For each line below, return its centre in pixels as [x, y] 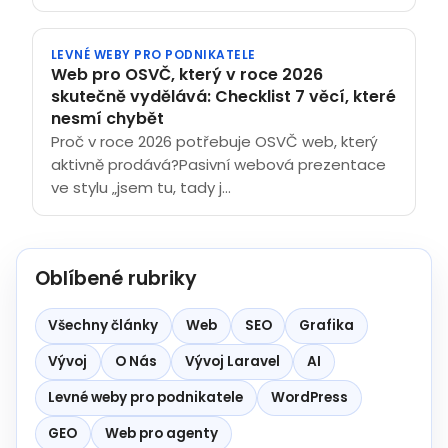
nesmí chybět [107, 118]
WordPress [309, 398]
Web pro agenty [161, 434]
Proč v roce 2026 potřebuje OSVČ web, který [214, 141]
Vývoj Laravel [232, 362]
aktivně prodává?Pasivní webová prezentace [218, 164]
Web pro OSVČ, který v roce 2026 [187, 74]
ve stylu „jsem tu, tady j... [141, 187]
